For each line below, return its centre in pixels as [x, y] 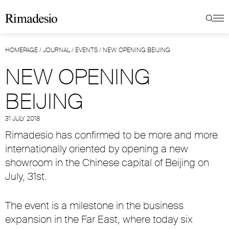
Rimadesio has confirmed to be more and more [111, 135]
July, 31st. [26, 176]
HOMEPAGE [21, 50]
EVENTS [86, 50]
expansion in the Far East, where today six [99, 219]
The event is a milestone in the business [94, 205]
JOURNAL [56, 50]
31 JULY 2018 [22, 119]
